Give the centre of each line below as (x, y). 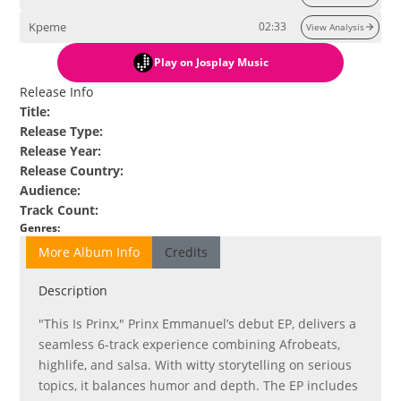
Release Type (60, 132)
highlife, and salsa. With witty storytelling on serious (196, 365)
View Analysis (335, 27)
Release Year (59, 151)
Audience (49, 191)
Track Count (58, 210)
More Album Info (90, 252)
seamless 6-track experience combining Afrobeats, (190, 345)
